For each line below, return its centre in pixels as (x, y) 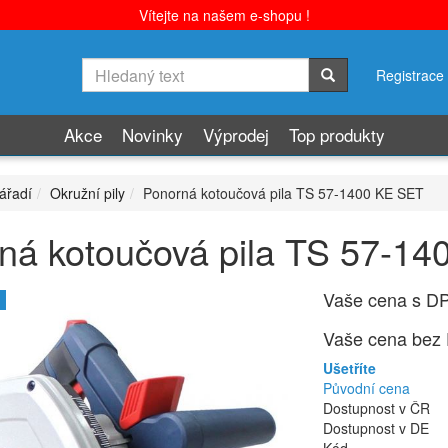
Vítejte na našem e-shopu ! (224, 15)
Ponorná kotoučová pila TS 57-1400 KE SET (283, 193)
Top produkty (336, 134)
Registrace (410, 75)
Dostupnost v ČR (376, 408)
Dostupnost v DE (376, 428)
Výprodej (235, 134)
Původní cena (366, 388)
